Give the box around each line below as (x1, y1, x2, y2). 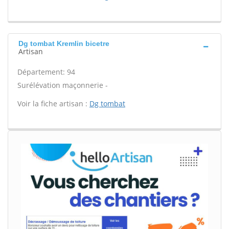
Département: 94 (17, 67, 75, 77)
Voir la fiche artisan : (17, 99, 89, 108)
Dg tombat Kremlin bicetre (18, 39, 109, 48)
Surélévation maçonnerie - (17, 80, 108, 90)
